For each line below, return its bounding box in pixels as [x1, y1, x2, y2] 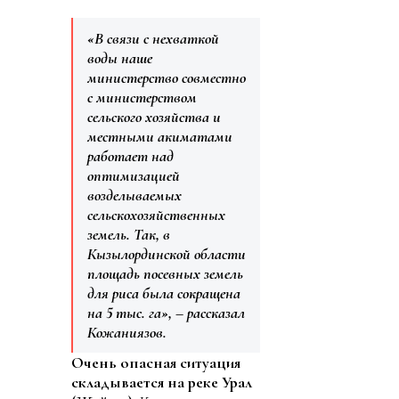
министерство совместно [87, 68, 246, 88]
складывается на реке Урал [71, 372, 252, 393]
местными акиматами [87, 126, 232, 147]
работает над [87, 146, 174, 167]
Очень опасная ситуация [71, 353, 240, 373]
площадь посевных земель [87, 264, 243, 284]
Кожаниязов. [87, 322, 167, 343]
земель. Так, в [87, 224, 170, 245]
